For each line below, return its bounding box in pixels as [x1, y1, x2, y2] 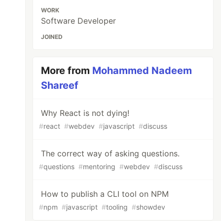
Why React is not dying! [41, 108, 130, 118]
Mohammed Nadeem [92, 65, 192, 76]
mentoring [83, 162, 116, 171]
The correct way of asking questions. [41, 148, 180, 158]
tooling [106, 203, 128, 211]
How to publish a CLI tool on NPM [41, 189, 169, 199]
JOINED [41, 33, 63, 40]
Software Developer [41, 16, 116, 26]
